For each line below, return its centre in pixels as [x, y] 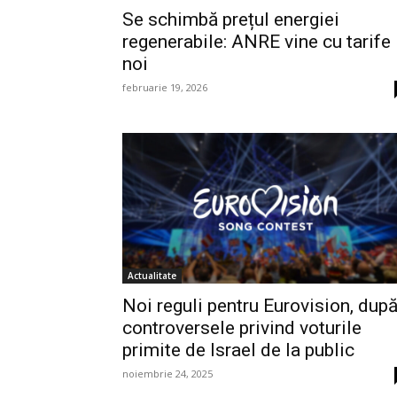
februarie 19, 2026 [165, 87]
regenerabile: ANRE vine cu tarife [257, 42]
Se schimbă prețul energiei [231, 19]
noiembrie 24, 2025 [167, 374]
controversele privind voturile [242, 328]
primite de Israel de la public [238, 350]
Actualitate [152, 276]
